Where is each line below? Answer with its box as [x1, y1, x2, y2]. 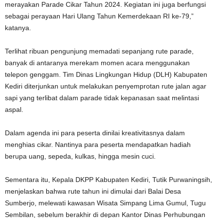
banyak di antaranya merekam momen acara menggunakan [5, 59, 190, 67]
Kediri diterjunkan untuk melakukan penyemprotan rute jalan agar [5, 82, 206, 91]
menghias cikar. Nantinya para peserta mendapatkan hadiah [5, 141, 191, 149]
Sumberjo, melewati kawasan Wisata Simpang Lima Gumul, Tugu [5, 199, 206, 207]
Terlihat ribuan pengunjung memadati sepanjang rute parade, [5, 47, 194, 55]
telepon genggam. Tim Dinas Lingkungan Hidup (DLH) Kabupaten [5, 71, 207, 79]
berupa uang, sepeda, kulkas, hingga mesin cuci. [5, 152, 156, 161]
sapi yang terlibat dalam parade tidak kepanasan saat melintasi [5, 94, 199, 102]
